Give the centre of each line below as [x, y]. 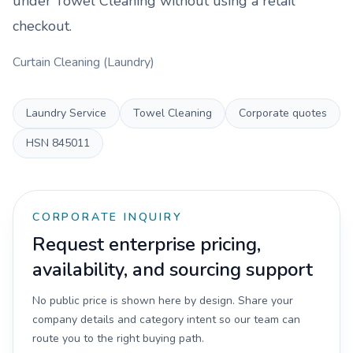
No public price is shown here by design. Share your [163, 301]
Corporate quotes [283, 113]
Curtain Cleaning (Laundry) [84, 62]
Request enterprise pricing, [147, 244]
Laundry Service [66, 113]
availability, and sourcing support [173, 269]
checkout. [42, 26]
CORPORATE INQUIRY [108, 217]
